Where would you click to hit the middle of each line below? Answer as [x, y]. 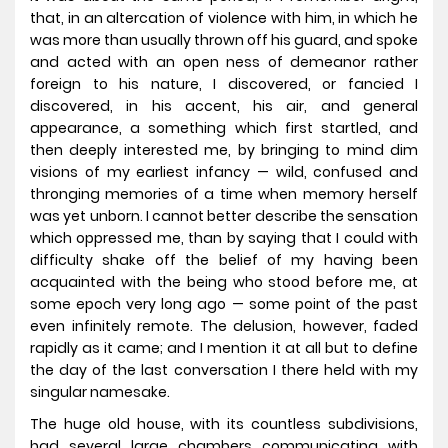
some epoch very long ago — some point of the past [224, 304]
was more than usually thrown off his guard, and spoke [224, 40]
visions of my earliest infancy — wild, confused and [224, 172]
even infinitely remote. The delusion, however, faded [224, 326]
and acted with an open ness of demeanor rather [224, 62]
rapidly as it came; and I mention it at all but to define [224, 348]
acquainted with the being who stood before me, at [224, 282]
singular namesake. [100, 392]
